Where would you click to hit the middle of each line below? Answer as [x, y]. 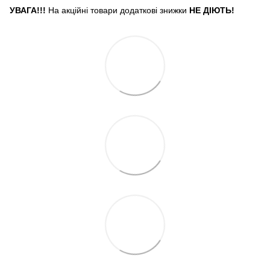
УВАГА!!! [28, 11]
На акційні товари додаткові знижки [118, 11]
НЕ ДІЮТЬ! [212, 11]
